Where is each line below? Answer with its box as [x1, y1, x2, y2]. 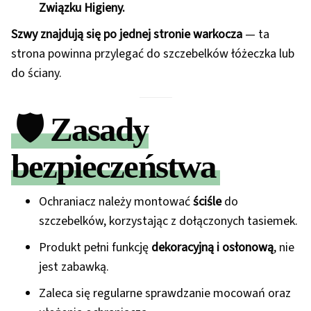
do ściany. [11, 65, 62, 83]
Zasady [49, 111, 149, 149]
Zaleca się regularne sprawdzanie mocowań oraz [39, 285, 291, 303]
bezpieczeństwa [11, 148, 216, 186]
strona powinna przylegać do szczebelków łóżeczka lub [11, 45, 294, 63]
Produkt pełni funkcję [39, 239, 151, 257]
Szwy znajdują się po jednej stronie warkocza [11, 26, 242, 44]
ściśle [193, 193, 221, 211]
